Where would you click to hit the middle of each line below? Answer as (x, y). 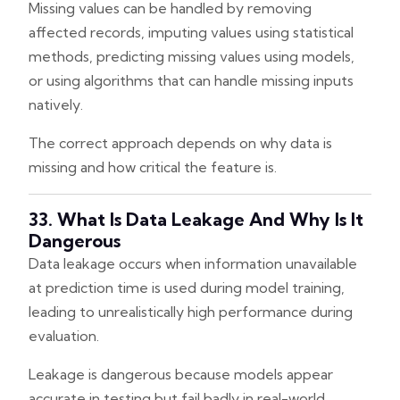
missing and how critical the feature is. (153, 167)
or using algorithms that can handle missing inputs (191, 80)
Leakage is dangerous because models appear (181, 374)
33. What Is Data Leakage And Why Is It (196, 219)
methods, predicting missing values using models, (192, 56)
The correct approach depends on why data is (180, 142)
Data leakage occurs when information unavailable (193, 263)
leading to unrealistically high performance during (191, 311)
